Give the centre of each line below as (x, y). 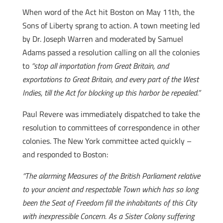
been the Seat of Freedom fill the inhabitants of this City (109, 203)
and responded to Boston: (65, 154)
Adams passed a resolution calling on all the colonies (111, 52)
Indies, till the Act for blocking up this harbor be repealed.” (111, 93)
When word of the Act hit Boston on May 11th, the (108, 12)
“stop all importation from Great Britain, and (100, 66)
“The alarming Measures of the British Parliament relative (111, 176)
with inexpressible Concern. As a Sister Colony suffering (108, 216)
